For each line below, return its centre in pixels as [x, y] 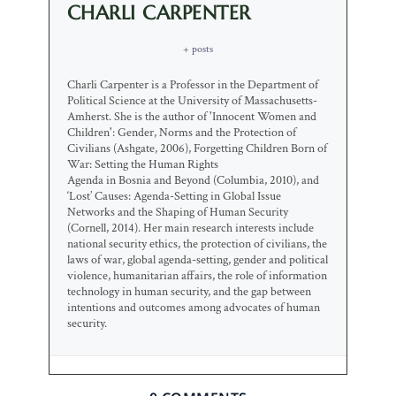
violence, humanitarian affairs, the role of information [197, 276]
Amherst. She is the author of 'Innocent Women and [191, 117]
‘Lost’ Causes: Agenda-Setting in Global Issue [174, 197]
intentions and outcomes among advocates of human [193, 308]
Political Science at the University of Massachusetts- [192, 101]
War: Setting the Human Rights [142, 165]
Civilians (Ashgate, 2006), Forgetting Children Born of [197, 149]
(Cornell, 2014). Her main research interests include [190, 228]
